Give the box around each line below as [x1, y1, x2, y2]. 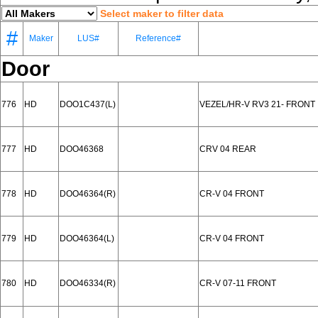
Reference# [136, 33, 181, 43]
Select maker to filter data [100, 8, 224, 19]
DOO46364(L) [60, 234, 114, 243]
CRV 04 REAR [199, 144, 256, 154]
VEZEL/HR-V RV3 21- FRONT [199, 99, 315, 109]
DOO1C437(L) [60, 99, 116, 109]
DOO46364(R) [60, 189, 116, 199]
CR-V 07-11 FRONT [199, 278, 276, 288]
